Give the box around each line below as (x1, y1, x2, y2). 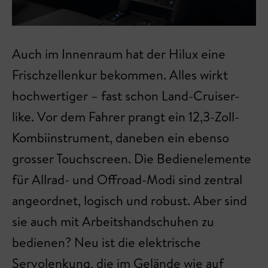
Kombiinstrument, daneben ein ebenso (12, 128, 229, 147)
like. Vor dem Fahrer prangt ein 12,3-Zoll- (12, 107, 239, 126)
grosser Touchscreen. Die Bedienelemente (12, 149, 251, 167)
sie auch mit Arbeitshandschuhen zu (12, 212, 214, 230)
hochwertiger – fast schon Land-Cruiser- (12, 86, 239, 105)
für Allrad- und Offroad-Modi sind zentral (12, 170, 242, 188)
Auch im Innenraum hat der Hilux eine (12, 44, 226, 63)
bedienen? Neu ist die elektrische (12, 233, 201, 251)
